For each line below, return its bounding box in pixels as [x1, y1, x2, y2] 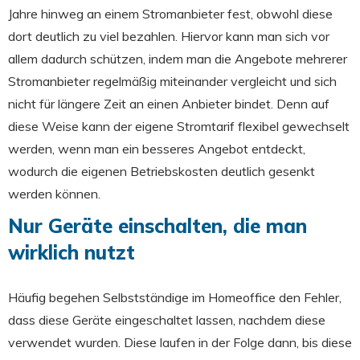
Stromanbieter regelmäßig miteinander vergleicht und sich [8, 73, 337, 89]
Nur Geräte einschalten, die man [8, 214, 307, 238]
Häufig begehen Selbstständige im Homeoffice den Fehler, [8, 289, 342, 305]
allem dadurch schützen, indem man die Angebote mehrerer [8, 51, 347, 67]
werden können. [8, 186, 107, 202]
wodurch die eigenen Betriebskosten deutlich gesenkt [8, 163, 315, 179]
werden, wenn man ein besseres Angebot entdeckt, [8, 141, 305, 157]
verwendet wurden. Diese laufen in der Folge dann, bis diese [8, 334, 352, 350]
